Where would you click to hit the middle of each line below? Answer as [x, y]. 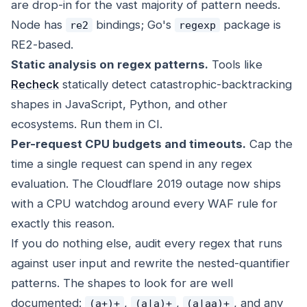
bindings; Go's [133, 25]
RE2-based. [42, 45]
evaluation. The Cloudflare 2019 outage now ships [146, 184]
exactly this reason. [63, 224]
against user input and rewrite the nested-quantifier [150, 263]
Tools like [235, 65]
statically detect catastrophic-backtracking [175, 85]
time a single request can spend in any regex [132, 164]
